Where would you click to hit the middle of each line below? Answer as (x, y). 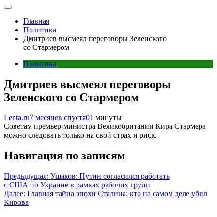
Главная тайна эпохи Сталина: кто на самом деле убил (117, 194)
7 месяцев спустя (58, 118)
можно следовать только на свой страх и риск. (80, 135)
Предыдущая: (26, 176)
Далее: (15, 194)
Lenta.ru (17, 118)
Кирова (16, 202)
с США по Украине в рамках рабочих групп (77, 185)
